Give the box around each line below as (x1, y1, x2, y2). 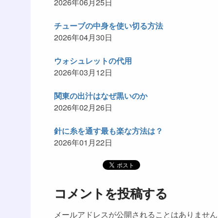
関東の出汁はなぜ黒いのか (54, 90, 147, 101)
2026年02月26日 (54, 102, 112, 113)
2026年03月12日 (54, 67, 112, 78)
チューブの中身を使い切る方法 (54, 20, 163, 31)
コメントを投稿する (54, 184, 167, 202)
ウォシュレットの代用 (54, 55, 132, 66)
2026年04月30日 (54, 32, 112, 43)
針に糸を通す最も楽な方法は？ (54, 125, 163, 136)
